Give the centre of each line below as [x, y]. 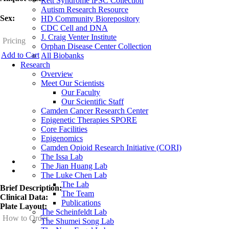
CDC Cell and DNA [74, 28]
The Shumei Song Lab [77, 221]
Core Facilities [64, 129]
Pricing [14, 41]
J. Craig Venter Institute [79, 37]
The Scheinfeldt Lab [74, 212]
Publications [81, 203]
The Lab [75, 184]
